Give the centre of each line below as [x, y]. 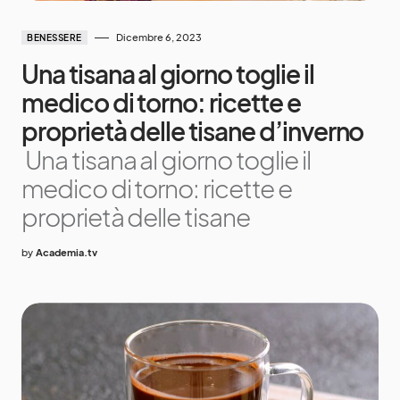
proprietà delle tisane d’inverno [193, 131]
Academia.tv [67, 253]
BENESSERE [54, 38]
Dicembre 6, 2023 [158, 37]
